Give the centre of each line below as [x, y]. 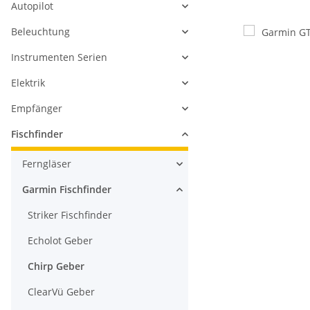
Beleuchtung [40, 32]
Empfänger [37, 109]
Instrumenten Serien [59, 57]
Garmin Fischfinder [67, 190]
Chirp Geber [56, 266]
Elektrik [28, 83]
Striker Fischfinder [70, 215]
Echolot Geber [60, 241]
